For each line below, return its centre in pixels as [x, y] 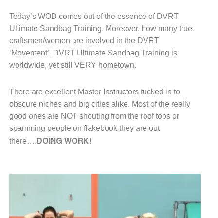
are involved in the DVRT [116, 40]
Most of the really [161, 104]
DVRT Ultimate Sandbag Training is [115, 53]
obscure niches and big [50, 104]
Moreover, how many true [149, 28]
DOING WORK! [65, 140]
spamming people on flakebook [64, 128]
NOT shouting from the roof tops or [120, 116]
